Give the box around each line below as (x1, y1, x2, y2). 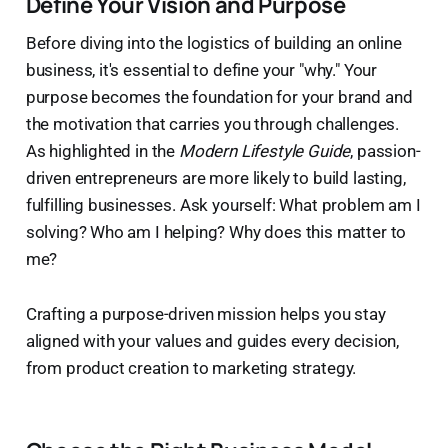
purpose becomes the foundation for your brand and (25, 86, 413, 107)
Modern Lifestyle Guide (178, 140, 351, 161)
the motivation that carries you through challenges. (25, 113, 400, 134)
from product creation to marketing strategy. (25, 357, 357, 378)
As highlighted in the (25, 140, 179, 161)
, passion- (350, 140, 421, 161)
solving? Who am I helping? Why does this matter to (25, 221, 407, 242)
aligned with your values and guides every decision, (25, 330, 400, 351)
